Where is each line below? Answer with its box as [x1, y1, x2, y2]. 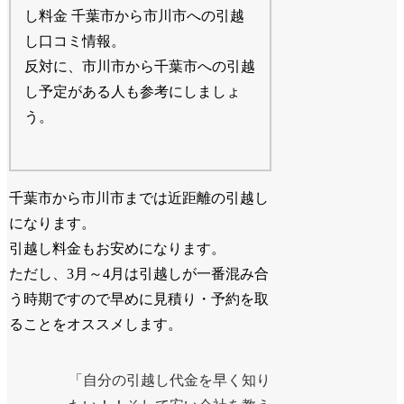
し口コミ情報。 [24, 33, 126, 50]
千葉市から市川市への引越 [70, 8, 244, 24]
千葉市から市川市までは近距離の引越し [9, 190, 270, 207]
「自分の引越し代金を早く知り [69, 372, 271, 388]
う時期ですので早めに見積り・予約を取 [9, 291, 270, 308]
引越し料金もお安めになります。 [9, 241, 226, 257]
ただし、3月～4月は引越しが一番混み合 [9, 266, 270, 282]
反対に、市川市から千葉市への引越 [24, 59, 256, 75]
